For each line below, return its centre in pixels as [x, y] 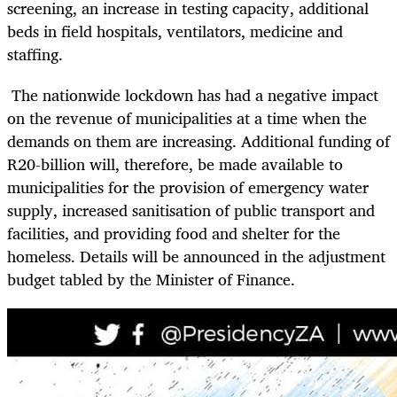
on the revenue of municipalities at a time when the [187, 117]
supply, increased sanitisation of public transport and [191, 210]
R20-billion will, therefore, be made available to [175, 163]
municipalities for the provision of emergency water [188, 187]
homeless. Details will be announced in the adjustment [196, 256]
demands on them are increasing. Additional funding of [198, 140]
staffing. [35, 54]
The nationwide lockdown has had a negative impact [193, 94]
